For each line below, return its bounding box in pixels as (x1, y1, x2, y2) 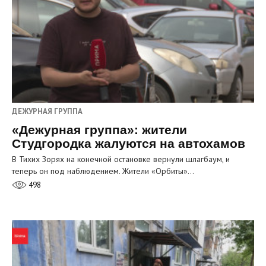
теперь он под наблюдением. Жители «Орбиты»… (12, 166, 194, 177)
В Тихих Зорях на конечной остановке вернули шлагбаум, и (12, 154, 230, 165)
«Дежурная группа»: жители (12, 123, 187, 137)
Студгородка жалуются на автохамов (12, 137, 245, 151)
